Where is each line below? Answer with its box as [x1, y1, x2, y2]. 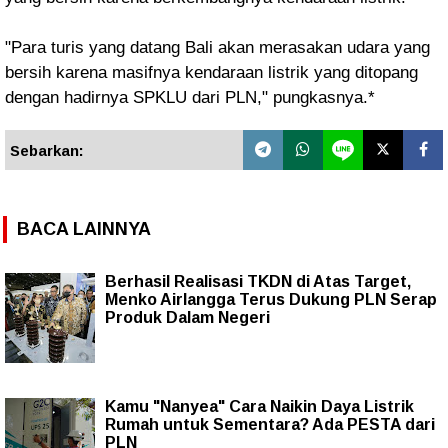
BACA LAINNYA [17, 218, 151, 239]
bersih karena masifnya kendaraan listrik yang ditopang [5, 62, 418, 82]
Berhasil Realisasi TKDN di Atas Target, [105, 272, 411, 290]
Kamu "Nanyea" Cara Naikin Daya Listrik [105, 397, 414, 415]
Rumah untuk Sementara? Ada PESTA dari [105, 415, 435, 433]
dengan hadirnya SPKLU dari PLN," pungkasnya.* [5, 87, 375, 107]
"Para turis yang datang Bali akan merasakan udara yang [5, 37, 430, 57]
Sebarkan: [10, 141, 84, 159]
